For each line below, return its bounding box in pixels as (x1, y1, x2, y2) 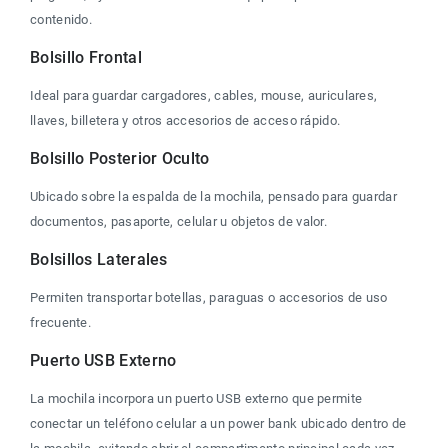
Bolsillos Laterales (30, 249, 168, 269)
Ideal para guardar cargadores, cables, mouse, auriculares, (30, 87, 381, 103)
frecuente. (30, 314, 91, 330)
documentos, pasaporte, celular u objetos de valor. (30, 213, 327, 229)
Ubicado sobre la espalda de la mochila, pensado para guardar (30, 188, 401, 204)
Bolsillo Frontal (30, 47, 142, 67)
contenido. (30, 11, 92, 27)
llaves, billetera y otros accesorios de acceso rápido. (30, 112, 341, 128)
